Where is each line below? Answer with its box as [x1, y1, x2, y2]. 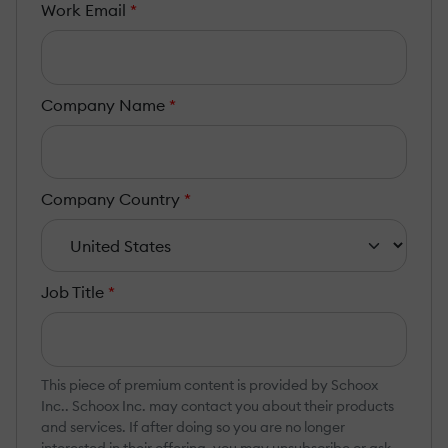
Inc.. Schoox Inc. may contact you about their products [41, 396, 394, 415]
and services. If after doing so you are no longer [41, 417, 345, 436]
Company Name [41, 94, 165, 115]
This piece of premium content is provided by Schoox [41, 375, 378, 394]
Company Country [41, 189, 180, 210]
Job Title [41, 282, 104, 303]
